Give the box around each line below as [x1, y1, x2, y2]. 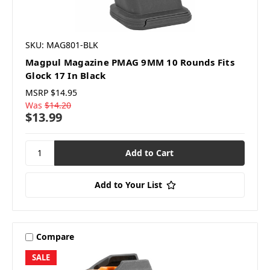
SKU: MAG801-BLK [25, 39, 98, 51]
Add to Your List [94, 178, 162, 190]
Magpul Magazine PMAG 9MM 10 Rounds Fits [25, 55, 234, 68]
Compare [36, 231, 74, 243]
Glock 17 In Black [25, 69, 106, 81]
